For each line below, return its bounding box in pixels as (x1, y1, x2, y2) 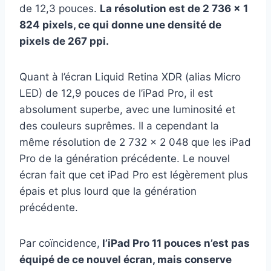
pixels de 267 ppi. (19, 35, 109, 48)
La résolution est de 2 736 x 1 (100, 2, 248, 15)
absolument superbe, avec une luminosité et (19, 103, 235, 116)
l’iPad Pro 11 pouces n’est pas (100, 237, 250, 250)
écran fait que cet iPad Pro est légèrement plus (19, 169, 248, 181)
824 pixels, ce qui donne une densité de (19, 19, 221, 31)
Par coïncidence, (19, 237, 100, 250)
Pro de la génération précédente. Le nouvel (19, 152, 230, 165)
